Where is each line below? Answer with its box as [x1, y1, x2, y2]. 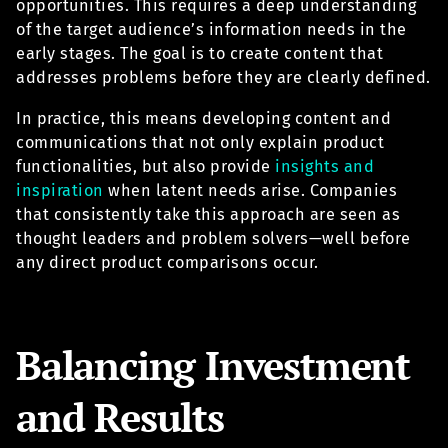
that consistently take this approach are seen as [16, 204, 400, 224]
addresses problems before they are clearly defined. [16, 68, 431, 88]
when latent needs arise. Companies [103, 180, 397, 200]
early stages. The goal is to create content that [16, 44, 383, 64]
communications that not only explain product [16, 132, 384, 152]
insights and [275, 156, 374, 176]
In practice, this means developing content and [16, 108, 391, 128]
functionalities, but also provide [16, 156, 275, 176]
